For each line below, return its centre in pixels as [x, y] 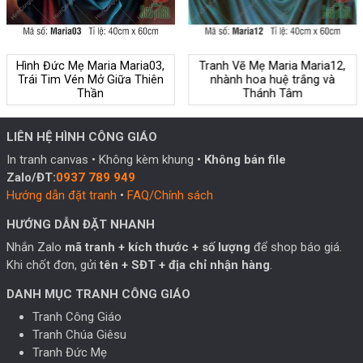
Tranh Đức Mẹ [69, 353]
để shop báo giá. [296, 248]
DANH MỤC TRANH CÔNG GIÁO [98, 295]
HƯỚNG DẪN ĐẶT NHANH [80, 225]
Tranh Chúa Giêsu [79, 335]
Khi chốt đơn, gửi [53, 265]
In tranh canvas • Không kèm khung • [105, 160]
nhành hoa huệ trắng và [273, 79]
